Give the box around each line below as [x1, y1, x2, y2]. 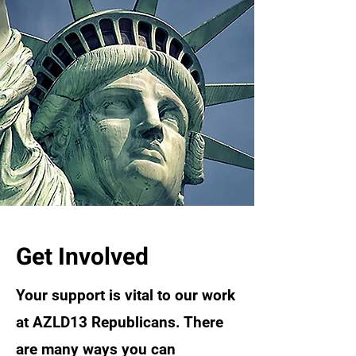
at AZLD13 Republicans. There [16, 313, 223, 331]
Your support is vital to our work [16, 286, 235, 304]
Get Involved [16, 240, 149, 275]
